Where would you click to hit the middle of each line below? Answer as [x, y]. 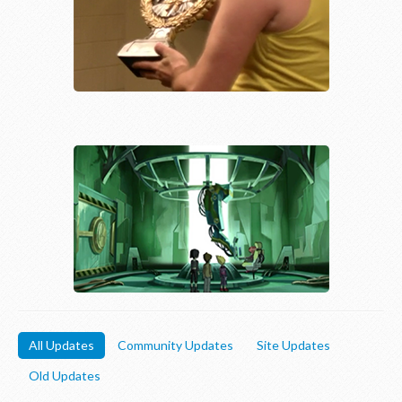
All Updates [61, 345]
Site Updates [293, 345]
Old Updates [65, 376]
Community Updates [175, 345]
